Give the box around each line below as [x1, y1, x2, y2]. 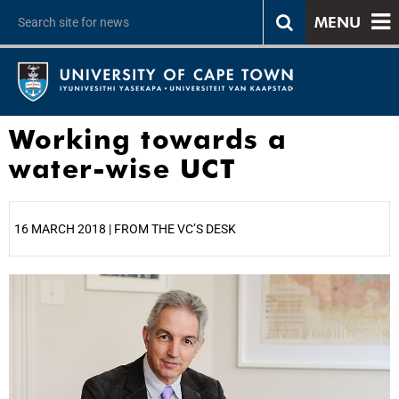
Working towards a [9, 123, 288, 155]
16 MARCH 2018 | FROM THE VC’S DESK [14, 222, 236, 236]
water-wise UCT [9, 152, 236, 184]
